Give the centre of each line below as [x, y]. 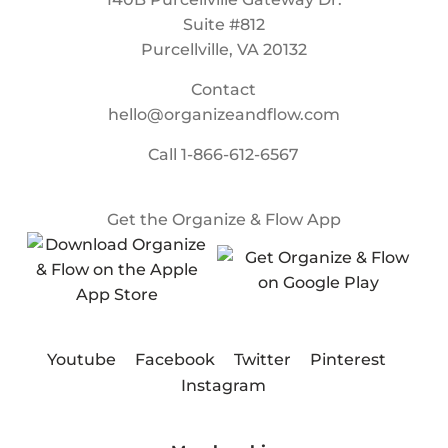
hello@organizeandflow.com [223, 115]
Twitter [262, 360]
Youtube [81, 360]
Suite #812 [223, 25]
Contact [224, 90]
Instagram [224, 386]
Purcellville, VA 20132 [223, 50]
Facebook [174, 360]
